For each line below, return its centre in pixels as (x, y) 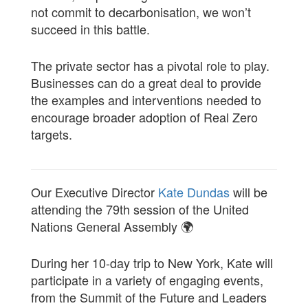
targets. (51, 134)
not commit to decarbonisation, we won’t (141, 12)
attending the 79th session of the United (140, 209)
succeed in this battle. (92, 29)
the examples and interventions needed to (146, 100)
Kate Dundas (194, 192)
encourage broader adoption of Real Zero (144, 117)
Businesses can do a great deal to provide (146, 82)
